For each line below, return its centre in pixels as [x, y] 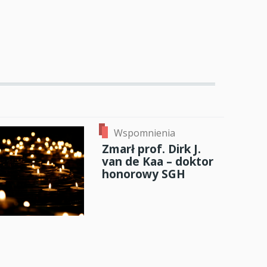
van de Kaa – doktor [157, 162]
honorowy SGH [143, 174]
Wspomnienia [144, 133]
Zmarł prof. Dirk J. [151, 149]
